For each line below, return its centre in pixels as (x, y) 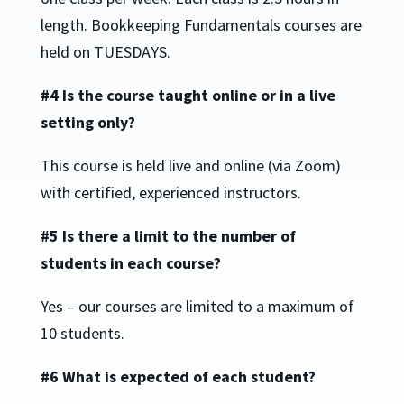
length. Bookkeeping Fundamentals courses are (201, 25)
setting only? (87, 123)
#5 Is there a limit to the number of (168, 236)
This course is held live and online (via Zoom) (190, 166)
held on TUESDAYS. (105, 52)
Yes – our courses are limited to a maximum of (197, 307)
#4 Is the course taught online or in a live (188, 96)
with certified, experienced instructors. (170, 193)
